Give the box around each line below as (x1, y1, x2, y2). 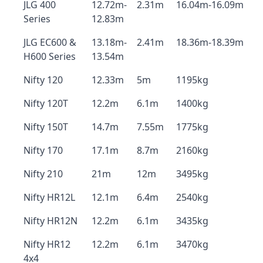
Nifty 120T (23, 97, 68, 110)
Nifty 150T (23, 120, 68, 133)
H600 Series (23, 50, 76, 63)
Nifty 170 (23, 144, 63, 157)
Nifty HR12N (23, 214, 77, 227)
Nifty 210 (23, 167, 63, 180)
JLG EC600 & (23, 36, 76, 49)
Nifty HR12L (23, 191, 75, 204)
